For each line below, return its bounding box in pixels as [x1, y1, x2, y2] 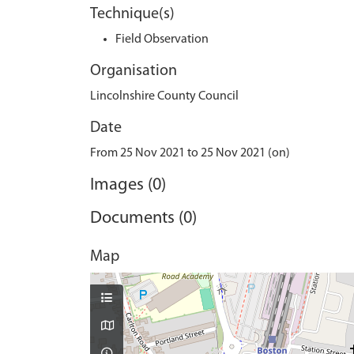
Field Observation [115, 33, 209, 46]
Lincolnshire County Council [90, 90, 239, 103]
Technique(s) [90, 6, 175, 22]
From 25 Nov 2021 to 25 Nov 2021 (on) [90, 147, 290, 160]
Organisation [90, 63, 177, 79]
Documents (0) [90, 209, 197, 228]
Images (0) [90, 176, 166, 194]
